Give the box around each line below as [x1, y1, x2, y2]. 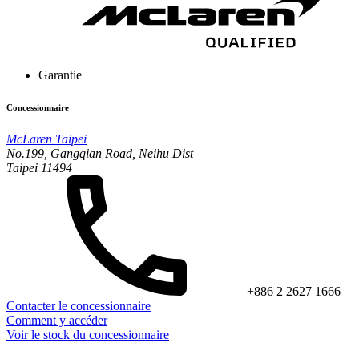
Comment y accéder [6, 313, 107, 327]
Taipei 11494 [6, 160, 72, 175]
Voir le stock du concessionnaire [6, 327, 169, 341]
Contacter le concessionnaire [6, 298, 151, 313]
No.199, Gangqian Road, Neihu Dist [6, 146, 193, 160]
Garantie [38, 67, 82, 82]
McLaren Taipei [6, 131, 87, 146]
